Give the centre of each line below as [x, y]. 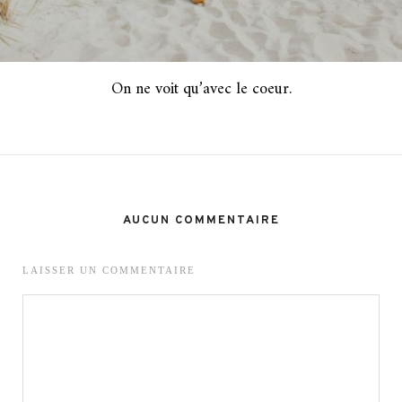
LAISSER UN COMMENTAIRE [109, 271]
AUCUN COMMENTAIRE [201, 221]
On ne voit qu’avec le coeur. [201, 90]
